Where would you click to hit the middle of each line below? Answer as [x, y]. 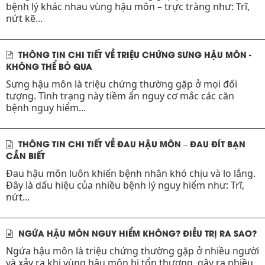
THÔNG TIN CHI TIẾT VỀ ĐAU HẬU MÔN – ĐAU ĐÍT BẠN [131, 143]
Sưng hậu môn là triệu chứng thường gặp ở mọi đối [122, 84]
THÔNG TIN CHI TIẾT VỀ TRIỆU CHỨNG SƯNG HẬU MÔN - [134, 54]
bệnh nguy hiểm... [46, 107]
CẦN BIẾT [25, 155]
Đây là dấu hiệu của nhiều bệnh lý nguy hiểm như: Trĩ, [125, 185]
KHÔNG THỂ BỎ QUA [49, 66]
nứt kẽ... [24, 18]
